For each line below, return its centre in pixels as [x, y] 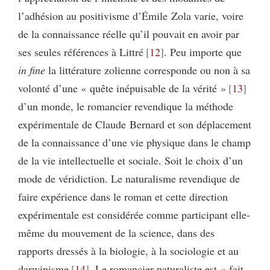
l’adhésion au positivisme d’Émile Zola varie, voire [131, 16]
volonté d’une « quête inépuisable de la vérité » [122, 88]
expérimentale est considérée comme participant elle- [134, 215]
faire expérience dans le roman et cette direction [123, 197]
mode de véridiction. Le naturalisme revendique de [129, 179]
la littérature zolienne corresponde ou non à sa [148, 70]
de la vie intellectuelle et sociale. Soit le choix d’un [130, 161]
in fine [32, 70]
